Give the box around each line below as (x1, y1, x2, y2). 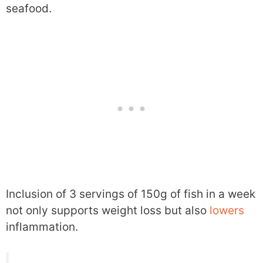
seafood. (6, 1, 52, 15)
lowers (210, 204, 244, 218)
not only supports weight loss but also (6, 204, 210, 218)
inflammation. (6, 220, 78, 234)
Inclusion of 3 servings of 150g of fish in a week (6, 187, 255, 201)
